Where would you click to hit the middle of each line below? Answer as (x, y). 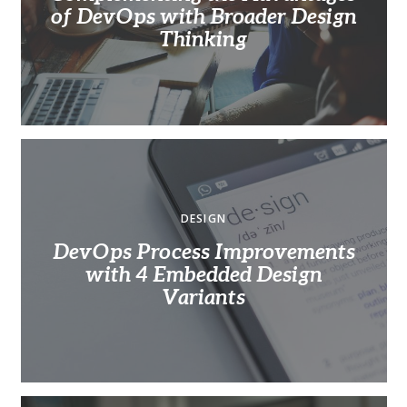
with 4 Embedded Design (203, 274)
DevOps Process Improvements (203, 251)
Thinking (203, 40)
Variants (203, 297)
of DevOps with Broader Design (203, 17)
